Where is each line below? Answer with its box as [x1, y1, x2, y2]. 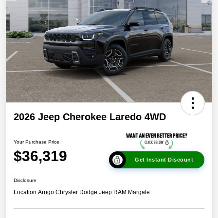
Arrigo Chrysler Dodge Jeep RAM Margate [38, 188, 150, 196]
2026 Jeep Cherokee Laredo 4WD [14, 111, 166, 123]
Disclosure [14, 177, 36, 183]
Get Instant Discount [135, 156, 193, 163]
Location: [14, 188, 38, 196]
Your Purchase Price [14, 139, 59, 145]
